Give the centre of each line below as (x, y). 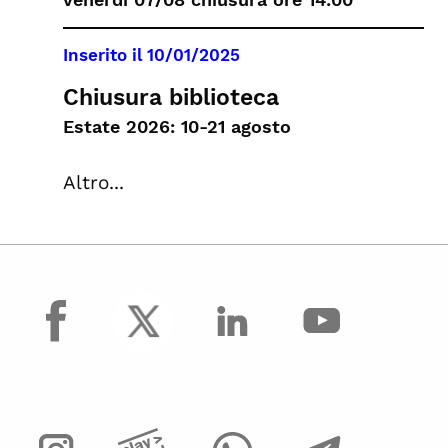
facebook (66, 303)
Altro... (93, 182)
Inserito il (105, 54)
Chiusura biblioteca (171, 97)
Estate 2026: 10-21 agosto (177, 126)
